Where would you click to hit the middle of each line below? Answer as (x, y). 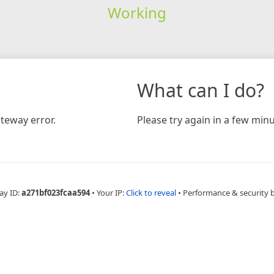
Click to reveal (151, 192)
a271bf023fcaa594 (56, 192)
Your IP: (111, 192)
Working (137, 12)
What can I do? (201, 90)
